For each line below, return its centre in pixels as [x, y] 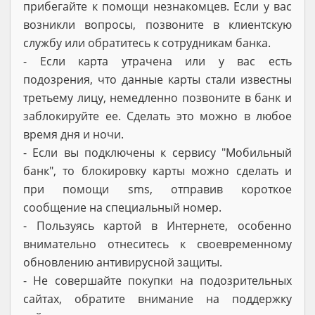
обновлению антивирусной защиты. [123, 262]
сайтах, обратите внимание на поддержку [157, 298]
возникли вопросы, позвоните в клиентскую [157, 24]
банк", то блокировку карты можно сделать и [157, 171]
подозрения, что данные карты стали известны [157, 79]
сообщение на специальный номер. [122, 207]
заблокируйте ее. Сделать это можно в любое [157, 116]
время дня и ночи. [73, 134]
